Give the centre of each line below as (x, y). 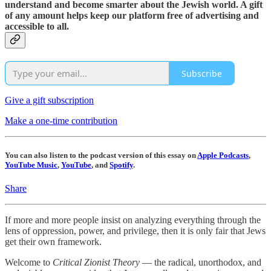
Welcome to (29, 263)
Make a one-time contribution (61, 121)
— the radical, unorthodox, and (201, 263)
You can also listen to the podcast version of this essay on (101, 155)
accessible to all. (37, 26)
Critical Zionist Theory (96, 263)
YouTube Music (31, 165)
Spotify (121, 165)
